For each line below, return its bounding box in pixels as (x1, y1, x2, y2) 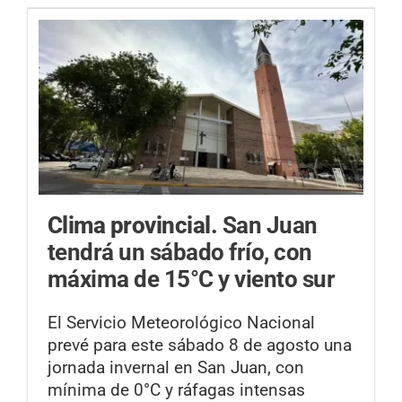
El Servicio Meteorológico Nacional (48, 311, 315, 333)
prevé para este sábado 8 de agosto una (48, 334, 352, 355)
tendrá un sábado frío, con (48, 238, 312, 266)
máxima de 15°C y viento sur (48, 265, 336, 293)
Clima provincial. (48, 211, 223, 239)
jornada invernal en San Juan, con (48, 356, 304, 378)
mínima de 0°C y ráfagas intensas (48, 379, 305, 400)
